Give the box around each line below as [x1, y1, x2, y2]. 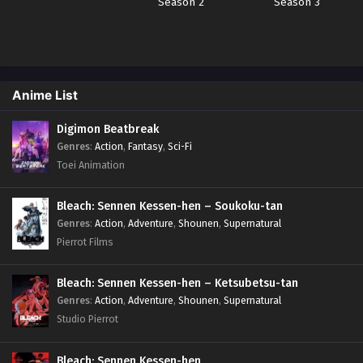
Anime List [12, 87, 78, 103]
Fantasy [128, 139, 163, 152]
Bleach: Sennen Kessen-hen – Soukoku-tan [57, 199, 283, 213]
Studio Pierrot [57, 313, 118, 326]
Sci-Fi [168, 139, 192, 152]
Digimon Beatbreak [57, 122, 159, 136]
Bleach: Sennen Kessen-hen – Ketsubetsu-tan [57, 276, 298, 291]
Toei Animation [57, 158, 125, 171]
